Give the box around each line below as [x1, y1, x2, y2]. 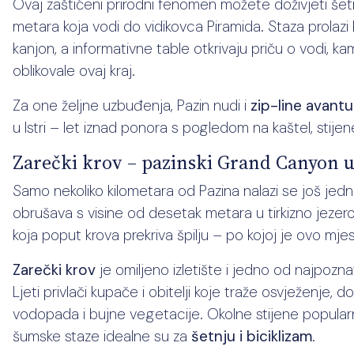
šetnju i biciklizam [191, 326, 312, 346]
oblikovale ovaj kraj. [13, 61, 135, 81]
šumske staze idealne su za [13, 326, 191, 346]
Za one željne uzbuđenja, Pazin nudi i [13, 96, 250, 115]
